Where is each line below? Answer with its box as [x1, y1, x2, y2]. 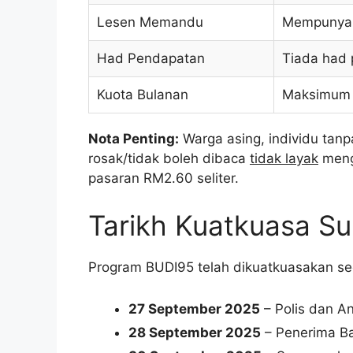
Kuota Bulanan [97, 87, 188, 103]
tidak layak [250, 150, 318, 167]
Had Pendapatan [97, 50, 205, 67]
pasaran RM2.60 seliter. [88, 170, 239, 187]
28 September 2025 [128, 325, 261, 341]
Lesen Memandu [97, 14, 203, 31]
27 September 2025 [128, 301, 260, 318]
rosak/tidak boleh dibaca [88, 150, 250, 167]
